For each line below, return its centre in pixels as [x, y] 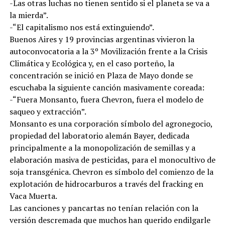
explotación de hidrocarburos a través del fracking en [106, 184]
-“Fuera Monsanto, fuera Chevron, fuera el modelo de [106, 99]
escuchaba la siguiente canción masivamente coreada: [107, 87]
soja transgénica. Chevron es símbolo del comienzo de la [111, 172]
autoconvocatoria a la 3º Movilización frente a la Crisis [108, 51]
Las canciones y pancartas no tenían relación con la [104, 208]
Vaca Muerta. [33, 196]
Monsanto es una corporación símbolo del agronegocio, [111, 123]
